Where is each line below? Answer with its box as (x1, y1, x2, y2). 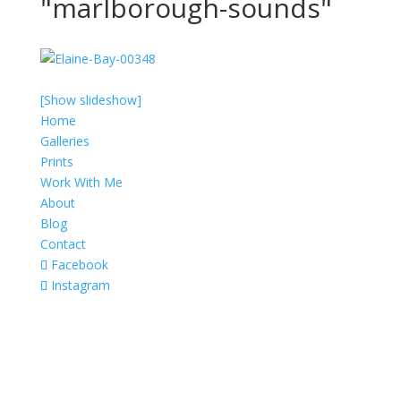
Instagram (50, 276, 110, 294)
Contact (39, 235, 86, 252)
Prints (39, 152, 73, 170)
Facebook (50, 255, 108, 273)
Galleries (39, 132, 90, 149)
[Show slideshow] (39, 90, 141, 108)
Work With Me (39, 173, 123, 191)
